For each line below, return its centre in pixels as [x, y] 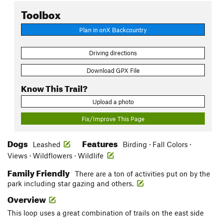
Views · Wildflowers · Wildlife [56, 156]
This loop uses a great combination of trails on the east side [106, 213]
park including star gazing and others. [71, 184]
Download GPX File [113, 70]
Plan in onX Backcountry [113, 30]
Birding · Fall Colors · [157, 144]
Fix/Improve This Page [113, 119]
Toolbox [41, 13]
